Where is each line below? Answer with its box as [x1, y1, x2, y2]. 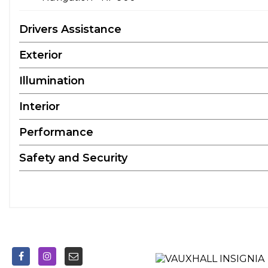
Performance [19, 126, 93, 139]
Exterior [19, 48, 62, 62]
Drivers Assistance [19, 23, 121, 36]
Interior [19, 100, 60, 113]
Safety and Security [19, 151, 127, 165]
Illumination [19, 74, 85, 87]
